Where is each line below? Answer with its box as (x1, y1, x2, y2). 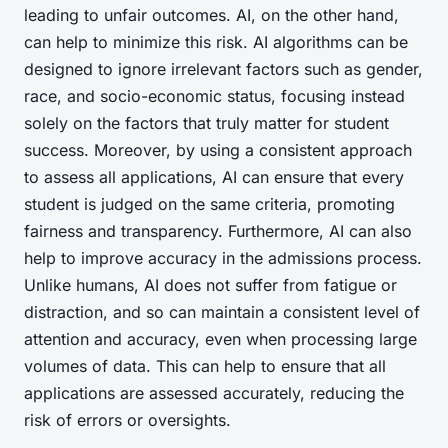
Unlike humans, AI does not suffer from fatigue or (24, 275, 397, 296)
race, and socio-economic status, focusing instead (24, 86, 405, 107)
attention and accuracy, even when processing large (24, 329, 417, 350)
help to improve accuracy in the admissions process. (24, 248, 422, 269)
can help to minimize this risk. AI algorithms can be (24, 32, 408, 53)
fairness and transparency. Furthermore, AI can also (24, 221, 412, 242)
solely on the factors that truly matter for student (24, 113, 389, 134)
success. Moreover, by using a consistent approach (24, 140, 412, 161)
